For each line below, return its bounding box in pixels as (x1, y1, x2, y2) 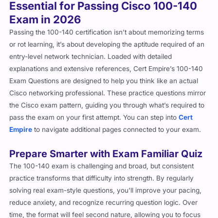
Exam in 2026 (9, 17, 81, 31)
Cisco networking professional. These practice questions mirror (9, 93, 206, 102)
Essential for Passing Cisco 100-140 (9, 3, 198, 17)
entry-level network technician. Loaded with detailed (9, 57, 172, 65)
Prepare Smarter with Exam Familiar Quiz (9, 152, 203, 164)
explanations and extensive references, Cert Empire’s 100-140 (9, 69, 203, 77)
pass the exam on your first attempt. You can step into (9, 118, 177, 126)
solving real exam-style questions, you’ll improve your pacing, (9, 191, 202, 199)
